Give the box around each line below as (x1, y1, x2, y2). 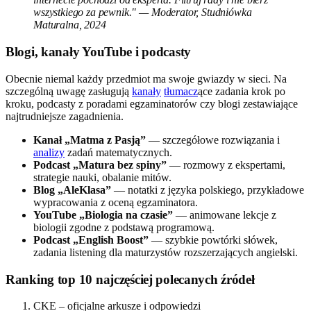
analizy (33, 146, 65, 158)
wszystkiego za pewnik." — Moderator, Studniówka (33, 6, 252, 19)
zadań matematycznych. (65, 146, 172, 158)
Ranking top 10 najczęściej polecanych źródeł (6, 271, 255, 287)
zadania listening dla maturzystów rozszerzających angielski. (33, 246, 298, 258)
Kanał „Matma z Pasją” (33, 133, 146, 146)
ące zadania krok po (198, 85, 285, 97)
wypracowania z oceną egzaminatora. (33, 196, 198, 208)
